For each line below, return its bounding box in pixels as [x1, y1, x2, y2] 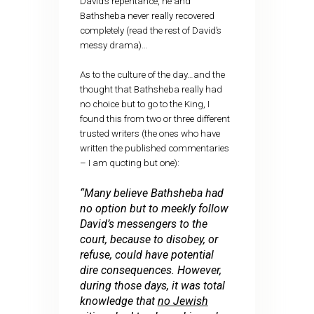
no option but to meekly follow [79, 201, 228, 215]
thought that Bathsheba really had [79, 84, 222, 95]
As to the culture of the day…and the [79, 69, 225, 81]
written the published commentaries [79, 143, 229, 154]
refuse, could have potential [79, 247, 214, 261]
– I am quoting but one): [79, 158, 184, 169]
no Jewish [157, 294, 208, 308]
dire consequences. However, [79, 263, 221, 277]
